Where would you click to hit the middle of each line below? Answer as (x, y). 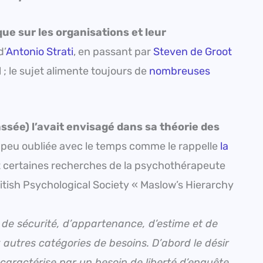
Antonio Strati (40, 51)
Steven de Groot (193, 51)
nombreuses (180, 71)
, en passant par (113, 51)
